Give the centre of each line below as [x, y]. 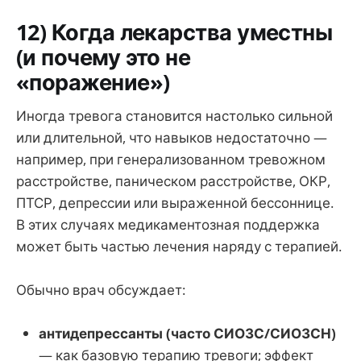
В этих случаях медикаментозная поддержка [168, 225]
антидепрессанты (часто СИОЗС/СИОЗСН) [187, 334]
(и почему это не [104, 56]
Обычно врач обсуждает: [101, 290]
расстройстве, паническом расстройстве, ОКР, [173, 181]
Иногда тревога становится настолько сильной [174, 116]
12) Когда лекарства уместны [174, 31]
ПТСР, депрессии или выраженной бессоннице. [175, 203]
